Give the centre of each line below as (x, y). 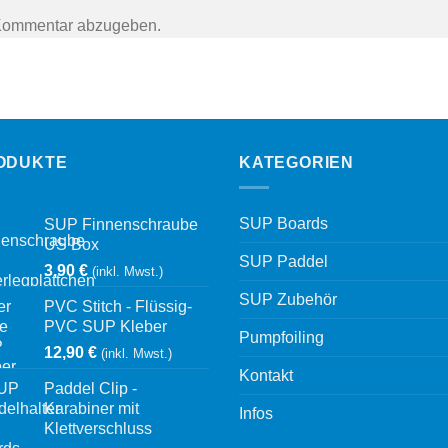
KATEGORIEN (296, 163)
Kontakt (266, 375)
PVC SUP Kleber (105, 326)
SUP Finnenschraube (121, 224)
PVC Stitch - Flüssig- (118, 306)
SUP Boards (283, 223)
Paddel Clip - (90, 388)
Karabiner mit (91, 408)
